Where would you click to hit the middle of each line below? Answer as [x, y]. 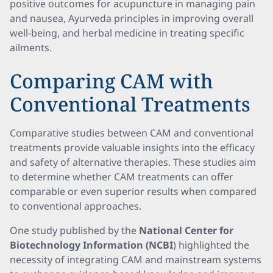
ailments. [31, 48]
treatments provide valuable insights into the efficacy [132, 147]
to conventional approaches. [76, 206]
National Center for [186, 230]
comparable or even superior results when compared [133, 191]
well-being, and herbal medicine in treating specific [127, 33]
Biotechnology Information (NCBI [91, 245]
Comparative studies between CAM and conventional [132, 133]
